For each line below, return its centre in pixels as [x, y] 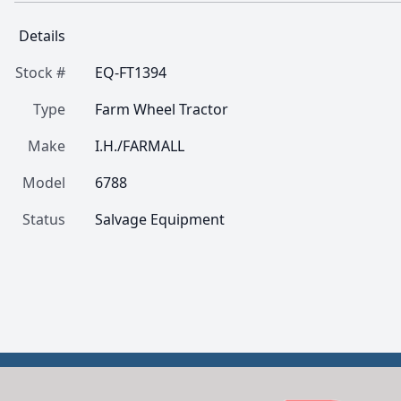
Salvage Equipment [160, 219]
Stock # [40, 73]
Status [44, 219]
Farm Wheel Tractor [162, 109]
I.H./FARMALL [140, 146]
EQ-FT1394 [131, 73]
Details [42, 36]
